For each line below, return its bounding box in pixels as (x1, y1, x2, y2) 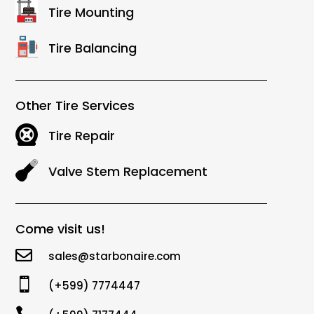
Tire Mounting (48, 4, 135, 22)
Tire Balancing (48, 39, 137, 57)
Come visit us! (15, 220, 105, 238)
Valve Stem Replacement (48, 163, 208, 181)
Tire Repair (48, 127, 116, 145)
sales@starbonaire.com (48, 249, 182, 264)
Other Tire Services (15, 97, 135, 115)
